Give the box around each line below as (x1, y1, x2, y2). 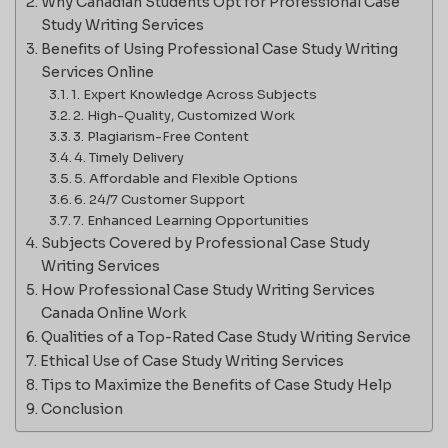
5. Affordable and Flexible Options (74, 169, 299, 187)
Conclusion (40, 399, 123, 418)
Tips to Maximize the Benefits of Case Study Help (40, 375, 392, 394)
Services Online (40, 62, 154, 81)
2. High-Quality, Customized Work (73, 106, 296, 124)
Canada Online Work (40, 303, 187, 322)
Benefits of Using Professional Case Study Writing (40, 39, 398, 58)
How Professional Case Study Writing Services (40, 280, 375, 299)
